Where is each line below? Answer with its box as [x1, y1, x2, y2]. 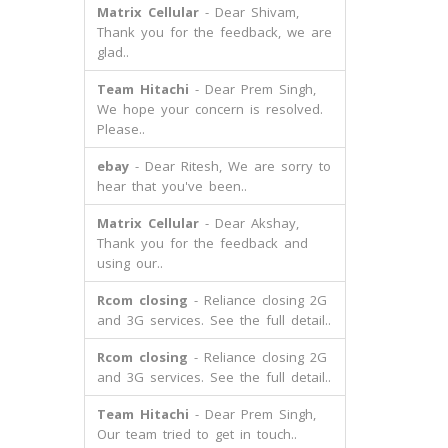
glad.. [96, 43, 129, 61]
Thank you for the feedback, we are [96, 23, 332, 41]
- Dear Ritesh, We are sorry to [128, 157, 331, 175]
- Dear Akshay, [198, 214, 299, 232]
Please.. [96, 120, 145, 138]
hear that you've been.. [96, 177, 247, 195]
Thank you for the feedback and [96, 234, 308, 252]
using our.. [96, 254, 163, 272]
